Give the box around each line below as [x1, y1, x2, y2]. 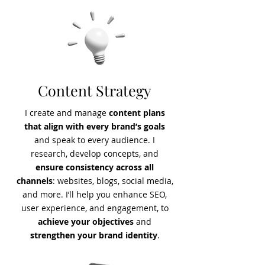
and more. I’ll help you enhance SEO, [22, 189, 167, 200]
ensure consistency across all [35, 161, 154, 173]
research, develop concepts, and [31, 148, 159, 159]
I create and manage [24, 107, 109, 118]
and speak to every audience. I [34, 134, 155, 146]
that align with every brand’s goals [24, 121, 165, 132]
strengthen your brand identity [30, 230, 157, 241]
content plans [108, 107, 165, 118]
